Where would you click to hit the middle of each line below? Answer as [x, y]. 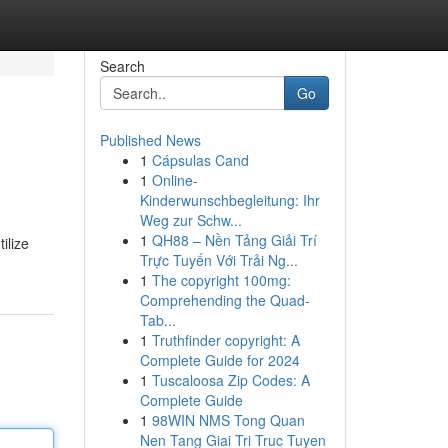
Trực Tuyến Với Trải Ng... [218, 260]
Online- [174, 180]
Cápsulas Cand [200, 160]
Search [122, 66]
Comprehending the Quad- [224, 300]
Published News [150, 140]
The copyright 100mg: [221, 280]
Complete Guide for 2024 [219, 360]
